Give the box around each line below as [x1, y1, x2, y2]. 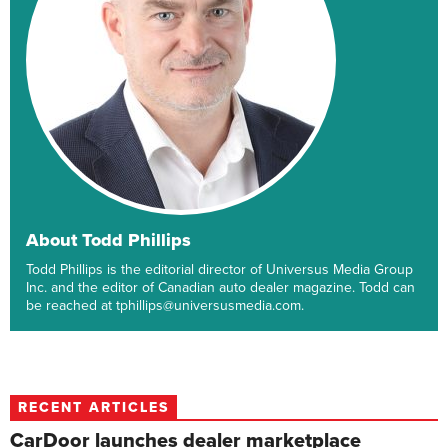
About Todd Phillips [26, 229, 191, 252]
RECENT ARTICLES [18, 399, 169, 417]
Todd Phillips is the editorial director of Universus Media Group [26, 261, 413, 279]
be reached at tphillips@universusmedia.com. [26, 297, 304, 315]
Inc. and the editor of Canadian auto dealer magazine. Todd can [26, 279, 415, 297]
